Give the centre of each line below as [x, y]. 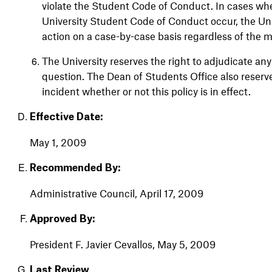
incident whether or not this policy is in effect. [147, 91]
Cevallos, [133, 244]
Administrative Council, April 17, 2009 [116, 193]
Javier [97, 244]
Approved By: [62, 219]
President [51, 244]
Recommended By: [75, 168]
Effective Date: [66, 117]
